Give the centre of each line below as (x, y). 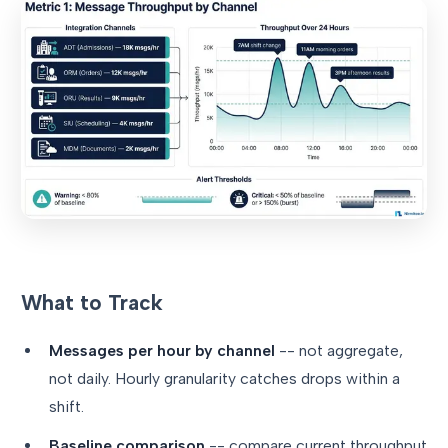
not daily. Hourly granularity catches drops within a (224, 379)
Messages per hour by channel (162, 351)
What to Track (92, 303)
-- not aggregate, (339, 351)
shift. (66, 407)
